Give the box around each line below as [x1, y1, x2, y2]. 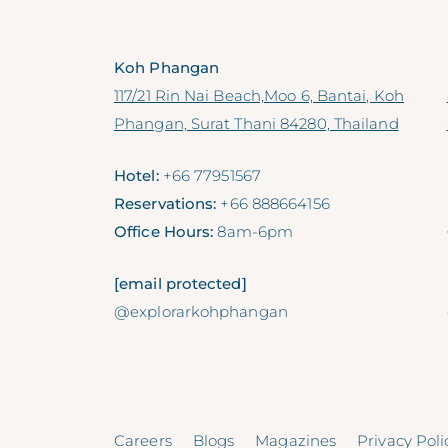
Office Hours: [114, 222, 214, 242]
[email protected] [114, 274, 247, 294]
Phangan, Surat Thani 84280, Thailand [114, 114, 399, 134]
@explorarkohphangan [114, 302, 288, 322]
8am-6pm [213, 222, 294, 242]
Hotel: [114, 166, 159, 186]
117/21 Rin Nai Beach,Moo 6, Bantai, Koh [114, 86, 404, 106]
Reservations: [114, 194, 217, 214]
